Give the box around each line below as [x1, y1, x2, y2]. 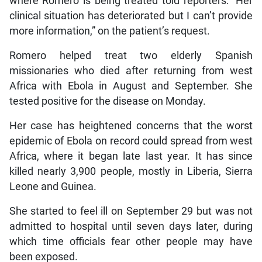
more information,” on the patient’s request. [9, 25, 210, 37]
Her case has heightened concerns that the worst [9, 119, 253, 132]
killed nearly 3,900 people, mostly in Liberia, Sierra [9, 165, 253, 177]
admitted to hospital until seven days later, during [9, 220, 253, 232]
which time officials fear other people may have [9, 235, 253, 247]
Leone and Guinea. [9, 180, 96, 192]
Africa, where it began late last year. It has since [9, 150, 253, 162]
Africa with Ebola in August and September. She [9, 80, 253, 92]
